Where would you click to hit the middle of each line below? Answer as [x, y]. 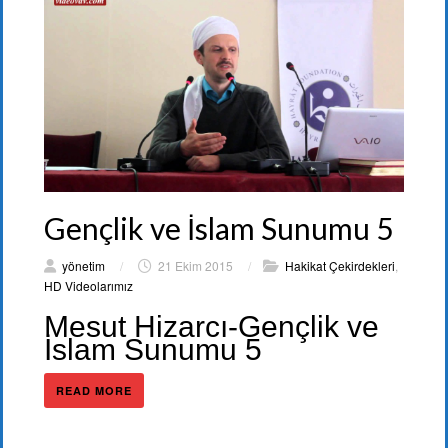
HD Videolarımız [88, 286]
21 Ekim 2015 [195, 266]
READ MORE [94, 391]
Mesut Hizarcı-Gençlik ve [211, 327]
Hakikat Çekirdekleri [340, 266]
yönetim [83, 266]
